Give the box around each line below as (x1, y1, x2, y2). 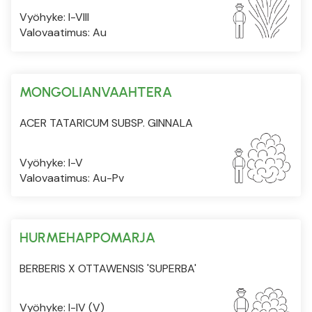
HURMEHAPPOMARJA (19, 228, 155, 246)
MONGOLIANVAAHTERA (19, 83, 172, 100)
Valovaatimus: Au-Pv (19, 170, 124, 185)
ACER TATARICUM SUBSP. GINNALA (19, 115, 193, 130)
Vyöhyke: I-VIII (19, 9, 89, 24)
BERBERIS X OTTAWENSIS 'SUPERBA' (19, 260, 196, 276)
